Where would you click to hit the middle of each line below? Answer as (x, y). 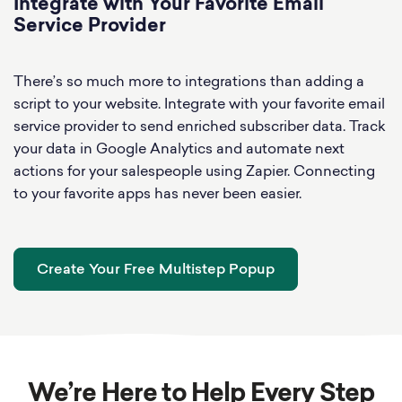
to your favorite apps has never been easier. (157, 194)
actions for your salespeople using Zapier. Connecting (194, 172)
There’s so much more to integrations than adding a (189, 82)
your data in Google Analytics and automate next (179, 149)
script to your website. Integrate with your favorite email (199, 105)
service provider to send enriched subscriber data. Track (200, 127)
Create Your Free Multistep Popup (156, 270)
